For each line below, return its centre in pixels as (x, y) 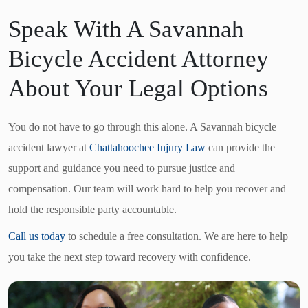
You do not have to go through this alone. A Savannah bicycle (142, 126)
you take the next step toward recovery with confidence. (130, 257)
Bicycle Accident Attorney (139, 58)
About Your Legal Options (138, 88)
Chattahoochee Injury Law (147, 147)
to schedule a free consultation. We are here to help (177, 236)
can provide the (240, 147)
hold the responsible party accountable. (92, 209)
